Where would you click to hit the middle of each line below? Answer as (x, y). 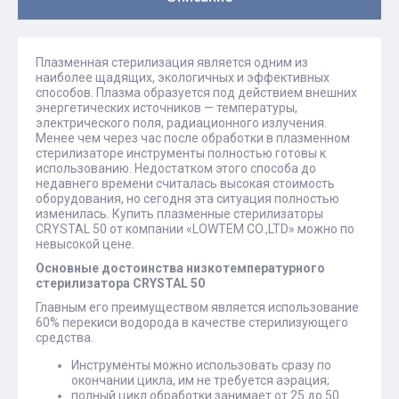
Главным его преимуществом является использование (197, 307)
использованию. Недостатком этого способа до (176, 168)
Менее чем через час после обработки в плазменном (193, 138)
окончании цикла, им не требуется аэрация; (200, 380)
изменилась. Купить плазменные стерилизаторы (179, 214)
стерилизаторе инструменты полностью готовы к (181, 153)
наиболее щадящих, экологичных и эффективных (183, 77)
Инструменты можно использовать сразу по (201, 365)
